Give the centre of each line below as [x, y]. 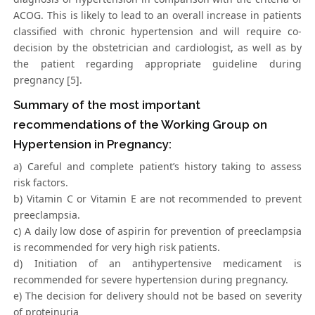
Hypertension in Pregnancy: [93, 144]
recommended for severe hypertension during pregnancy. [151, 280]
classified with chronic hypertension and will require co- [157, 32]
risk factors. [41, 183]
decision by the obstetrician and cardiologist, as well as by [157, 48]
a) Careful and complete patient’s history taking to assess [157, 167]
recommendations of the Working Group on [141, 125]
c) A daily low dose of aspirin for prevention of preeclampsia [157, 231]
